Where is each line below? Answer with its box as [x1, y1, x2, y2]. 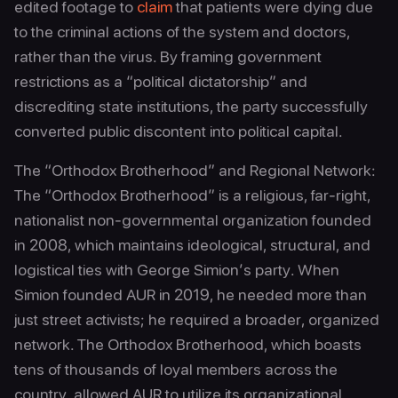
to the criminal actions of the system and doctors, [14, 22, 350, 41]
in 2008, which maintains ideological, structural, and [14, 235, 370, 254]
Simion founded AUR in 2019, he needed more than [14, 285, 367, 304]
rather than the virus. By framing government [14, 47, 322, 66]
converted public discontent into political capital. [14, 122, 343, 140]
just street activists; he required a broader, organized [14, 310, 379, 329]
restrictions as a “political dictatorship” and [14, 72, 307, 91]
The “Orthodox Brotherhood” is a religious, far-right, [14, 186, 370, 204]
